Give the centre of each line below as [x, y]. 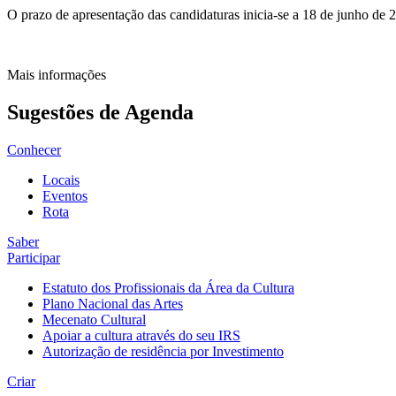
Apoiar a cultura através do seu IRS [141, 335]
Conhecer [34, 149]
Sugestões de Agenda [100, 112]
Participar [34, 257]
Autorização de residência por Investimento [163, 351]
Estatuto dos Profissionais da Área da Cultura [168, 287]
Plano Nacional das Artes [113, 303]
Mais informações [57, 75]
